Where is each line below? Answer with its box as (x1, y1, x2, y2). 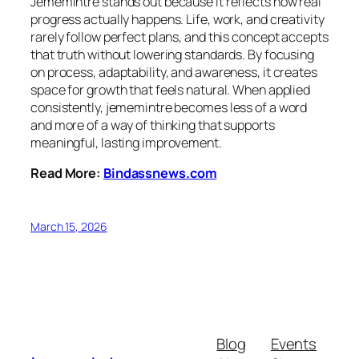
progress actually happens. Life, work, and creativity (30, 10, 325, 28)
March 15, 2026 (30, 219, 107, 235)
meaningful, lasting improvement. (30, 133, 222, 151)
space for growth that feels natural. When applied (30, 80, 311, 99)
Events (270, 333, 317, 355)
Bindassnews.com (103, 163, 217, 182)
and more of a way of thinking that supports (30, 115, 275, 134)
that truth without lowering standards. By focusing (30, 45, 314, 63)
